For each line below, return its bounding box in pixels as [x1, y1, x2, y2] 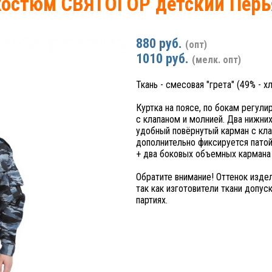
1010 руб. [136, 51, 192, 67]
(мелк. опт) [192, 54, 241, 66]
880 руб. [136, 36, 185, 52]
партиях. [136, 194, 168, 206]
